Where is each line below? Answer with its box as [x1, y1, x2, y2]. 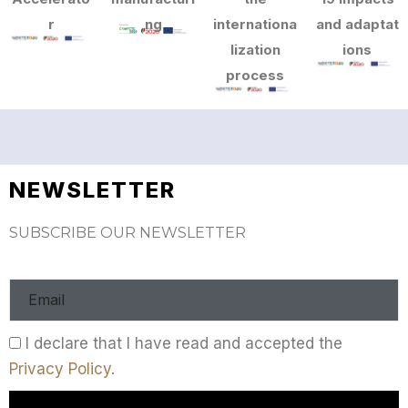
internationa [213, 15, 297, 34]
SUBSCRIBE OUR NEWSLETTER [9, 224, 246, 242]
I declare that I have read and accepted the [25, 334, 342, 353]
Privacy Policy [9, 360, 111, 379]
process [226, 66, 284, 85]
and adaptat [315, 15, 399, 34]
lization [229, 41, 280, 59]
